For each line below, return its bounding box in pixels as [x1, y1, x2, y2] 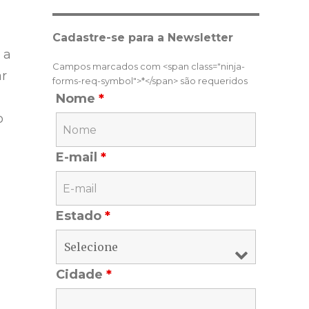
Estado [56, 208, 105, 224]
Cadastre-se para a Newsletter [52, 31, 233, 45]
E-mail [56, 150, 101, 166]
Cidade [56, 267, 106, 283]
